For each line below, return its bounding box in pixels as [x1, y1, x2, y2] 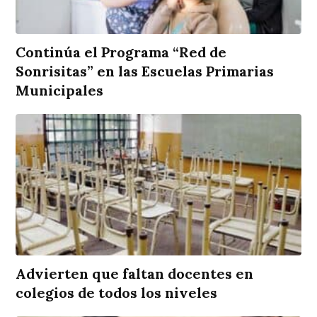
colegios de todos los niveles [16, 283, 218, 301]
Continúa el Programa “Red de [16, 42, 227, 61]
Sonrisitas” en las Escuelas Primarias [16, 62, 275, 80]
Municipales [16, 81, 104, 99]
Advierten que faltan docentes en [16, 264, 254, 282]
